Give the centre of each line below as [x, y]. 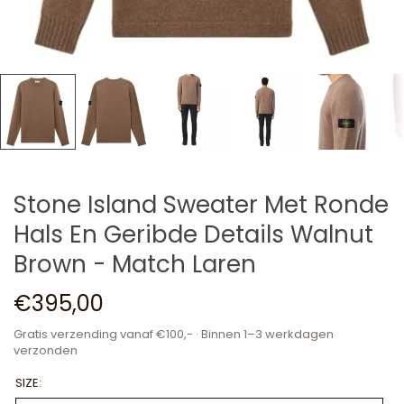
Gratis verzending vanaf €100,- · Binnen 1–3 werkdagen [174, 334]
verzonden [46, 350]
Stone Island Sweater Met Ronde [201, 204]
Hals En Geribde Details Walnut [193, 234]
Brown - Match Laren [135, 264]
